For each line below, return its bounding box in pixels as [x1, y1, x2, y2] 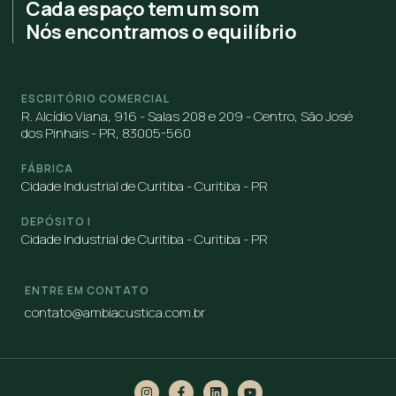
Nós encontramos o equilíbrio [26, 18, 296, 45]
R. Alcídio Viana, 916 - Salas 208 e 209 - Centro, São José [21, 106, 353, 126]
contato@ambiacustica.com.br [25, 302, 205, 322]
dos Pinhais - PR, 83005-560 [21, 123, 191, 142]
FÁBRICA [21, 160, 73, 176]
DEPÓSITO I [21, 213, 91, 229]
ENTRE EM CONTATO [25, 282, 149, 298]
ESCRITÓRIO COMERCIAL [21, 90, 170, 106]
